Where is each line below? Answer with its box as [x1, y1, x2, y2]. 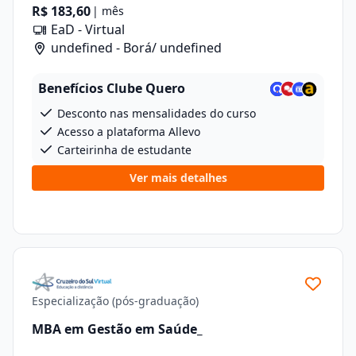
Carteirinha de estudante [54, 142, 192, 157]
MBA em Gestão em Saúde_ [32, 319, 203, 338]
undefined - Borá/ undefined [48, 39, 222, 56]
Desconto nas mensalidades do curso [54, 106, 256, 121]
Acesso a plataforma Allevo [54, 124, 200, 139]
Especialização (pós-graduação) [32, 293, 199, 308]
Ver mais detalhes [129, 170, 227, 185]
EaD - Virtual [48, 21, 125, 38]
